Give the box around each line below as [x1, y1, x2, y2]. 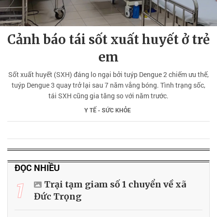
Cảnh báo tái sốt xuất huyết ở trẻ [7, 31, 210, 47]
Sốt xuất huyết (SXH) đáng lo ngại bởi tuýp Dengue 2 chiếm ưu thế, [8, 69, 209, 79]
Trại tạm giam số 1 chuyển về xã [44, 178, 186, 190]
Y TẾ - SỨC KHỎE [84, 106, 131, 114]
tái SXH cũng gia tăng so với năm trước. [48, 91, 169, 100]
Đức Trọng [34, 190, 81, 202]
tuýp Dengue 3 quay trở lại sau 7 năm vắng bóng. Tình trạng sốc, [12, 80, 205, 90]
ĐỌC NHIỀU [15, 161, 60, 173]
